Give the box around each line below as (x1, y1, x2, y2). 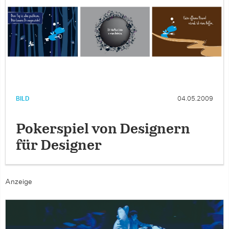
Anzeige (5, 178, 32, 186)
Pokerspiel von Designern (16, 123, 190, 136)
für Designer (16, 139, 102, 153)
